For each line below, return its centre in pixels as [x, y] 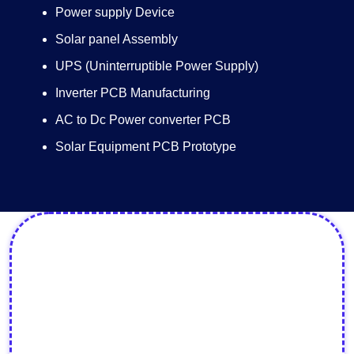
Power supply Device [115, 13]
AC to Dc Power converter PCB [143, 120]
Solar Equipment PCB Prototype [146, 147]
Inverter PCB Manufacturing [133, 93]
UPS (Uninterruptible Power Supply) [157, 66]
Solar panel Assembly [117, 40]
